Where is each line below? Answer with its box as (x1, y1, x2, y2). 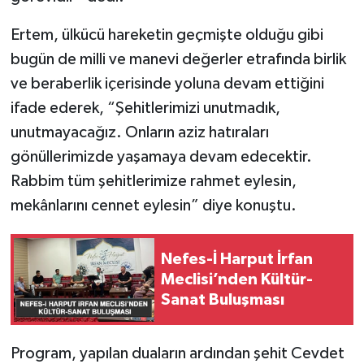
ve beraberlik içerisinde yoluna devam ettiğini (10, 76, 324, 93)
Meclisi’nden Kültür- (161, 271, 313, 288)
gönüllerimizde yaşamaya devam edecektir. (10, 149, 312, 166)
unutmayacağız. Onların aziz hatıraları (10, 124, 269, 141)
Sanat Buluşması (161, 291, 284, 308)
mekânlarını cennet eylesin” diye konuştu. (10, 197, 297, 214)
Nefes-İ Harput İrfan (161, 250, 313, 267)
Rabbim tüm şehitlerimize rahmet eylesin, (10, 173, 297, 190)
